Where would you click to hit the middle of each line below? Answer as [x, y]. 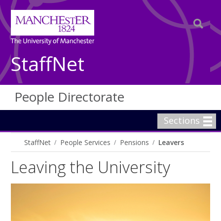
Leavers [171, 142]
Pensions [135, 142]
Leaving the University [91, 167]
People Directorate [70, 97]
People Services [86, 142]
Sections [182, 120]
